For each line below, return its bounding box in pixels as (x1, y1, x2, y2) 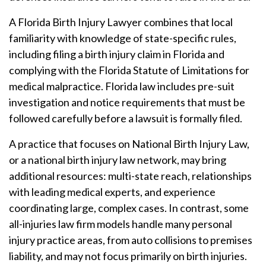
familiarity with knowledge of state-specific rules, (9, 31, 236, 45)
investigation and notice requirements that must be (9, 96, 245, 109)
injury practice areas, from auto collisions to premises (9, 233, 252, 246)
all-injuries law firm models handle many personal (9, 217, 232, 230)
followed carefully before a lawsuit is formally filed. (9, 112, 242, 125)
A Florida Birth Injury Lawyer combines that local (9, 15, 233, 28)
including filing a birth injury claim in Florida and (9, 47, 224, 61)
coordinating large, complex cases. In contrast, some (9, 201, 249, 214)
